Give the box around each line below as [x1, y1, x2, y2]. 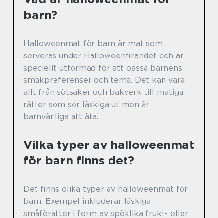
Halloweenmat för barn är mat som [23, 39, 163, 49]
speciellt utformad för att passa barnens [23, 63, 182, 73]
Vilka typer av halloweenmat [23, 138, 194, 152]
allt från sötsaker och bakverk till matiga [23, 88, 183, 97]
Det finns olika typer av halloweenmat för [23, 184, 188, 194]
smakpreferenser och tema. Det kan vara [23, 75, 185, 85]
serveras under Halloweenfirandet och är [23, 51, 183, 61]
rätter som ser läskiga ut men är [23, 100, 149, 109]
